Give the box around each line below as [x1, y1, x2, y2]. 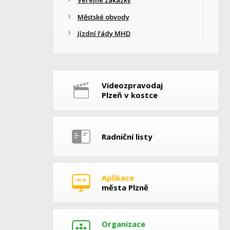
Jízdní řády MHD [78, 29, 130, 39]
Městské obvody [78, 12, 129, 22]
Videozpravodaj [102, 80, 163, 91]
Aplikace [102, 172, 134, 183]
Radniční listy [102, 131, 152, 142]
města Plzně [102, 182, 148, 193]
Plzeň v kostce [102, 90, 158, 101]
